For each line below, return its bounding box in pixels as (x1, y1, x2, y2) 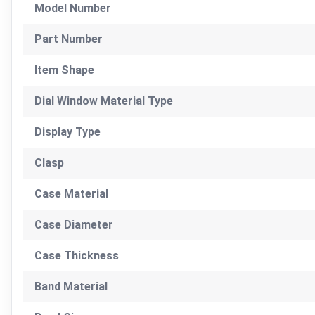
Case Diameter (34, 217, 113, 231)
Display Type (34, 124, 101, 139)
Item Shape (34, 63, 94, 77)
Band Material (34, 279, 108, 293)
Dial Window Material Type (34, 94, 173, 108)
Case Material (34, 186, 108, 200)
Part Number (34, 32, 103, 46)
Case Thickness (34, 248, 119, 262)
